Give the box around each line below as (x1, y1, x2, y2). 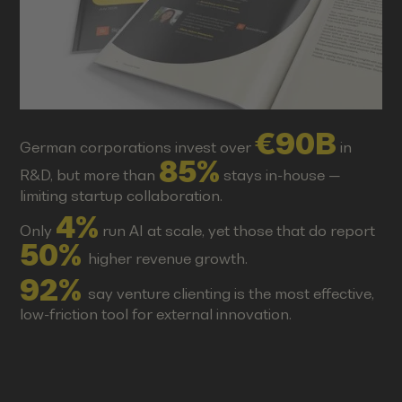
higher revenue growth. (88, 250, 249, 268)
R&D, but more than (20, 167, 160, 185)
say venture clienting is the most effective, (88, 285, 375, 303)
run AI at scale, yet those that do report (99, 223, 376, 240)
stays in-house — (220, 167, 342, 185)
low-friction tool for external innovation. (20, 306, 293, 324)
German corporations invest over (20, 139, 256, 157)
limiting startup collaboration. (20, 188, 223, 205)
